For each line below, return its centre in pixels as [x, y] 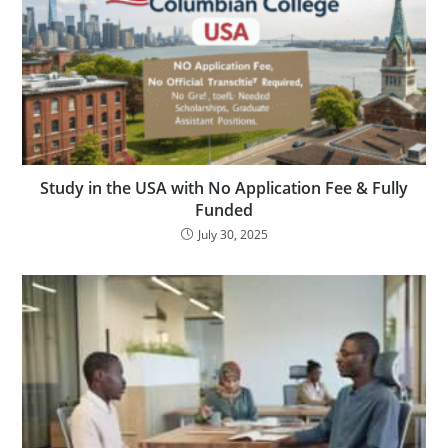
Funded [224, 209]
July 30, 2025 [232, 234]
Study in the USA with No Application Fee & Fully [224, 187]
